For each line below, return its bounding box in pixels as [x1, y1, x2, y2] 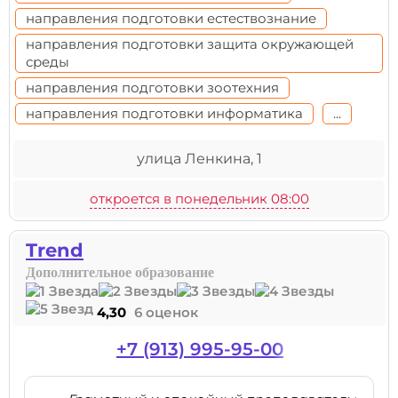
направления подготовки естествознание [26, 10, 316, 27]
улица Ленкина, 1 [136, 150, 262, 167]
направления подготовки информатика [26, 105, 303, 122]
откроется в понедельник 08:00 [89, 190, 309, 207]
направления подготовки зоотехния [26, 79, 279, 96]
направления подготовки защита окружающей [26, 36, 354, 52]
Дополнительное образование [26, 265, 214, 280]
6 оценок [134, 304, 198, 321]
